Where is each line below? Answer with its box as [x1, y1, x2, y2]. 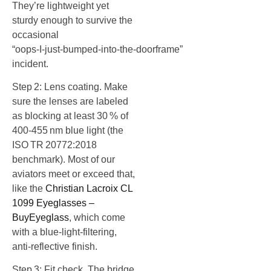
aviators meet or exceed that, [12, 168, 135, 179]
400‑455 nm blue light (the [12, 125, 123, 135]
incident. [12, 58, 48, 69]
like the [12, 183, 45, 194]
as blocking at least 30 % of [12, 110, 128, 121]
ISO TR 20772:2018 [12, 139, 97, 150]
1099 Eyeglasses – [12, 197, 94, 208]
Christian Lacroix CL [45, 183, 132, 194]
